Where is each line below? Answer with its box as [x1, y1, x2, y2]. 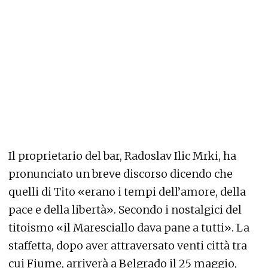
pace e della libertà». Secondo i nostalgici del [8, 203, 242, 217]
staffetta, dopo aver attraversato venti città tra [8, 239, 247, 253]
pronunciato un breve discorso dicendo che [8, 167, 233, 181]
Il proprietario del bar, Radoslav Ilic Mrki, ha [8, 149, 236, 163]
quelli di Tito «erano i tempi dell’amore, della [8, 185, 246, 199]
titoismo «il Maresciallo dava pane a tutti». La [8, 221, 249, 235]
